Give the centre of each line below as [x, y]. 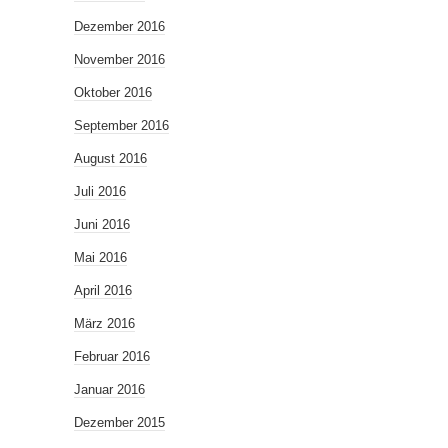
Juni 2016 [102, 225]
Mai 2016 [100, 258]
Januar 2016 [109, 390]
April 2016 [103, 291]
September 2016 [121, 126]
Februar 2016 [112, 357]
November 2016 [119, 60]
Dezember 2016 [119, 27]
